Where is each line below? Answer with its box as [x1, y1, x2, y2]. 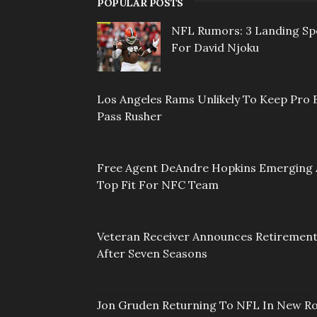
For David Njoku [171, 40, 259, 55]
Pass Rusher [97, 109, 162, 124]
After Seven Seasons [97, 246, 207, 261]
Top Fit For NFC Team [97, 178, 219, 192]
